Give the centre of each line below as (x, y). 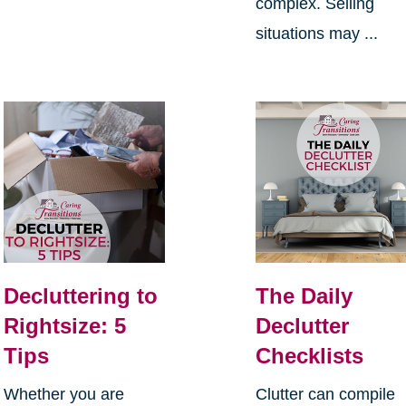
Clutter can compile (326, 395)
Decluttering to (80, 296)
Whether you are (63, 395)
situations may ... (317, 33)
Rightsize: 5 (64, 326)
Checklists (310, 356)
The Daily (304, 296)
